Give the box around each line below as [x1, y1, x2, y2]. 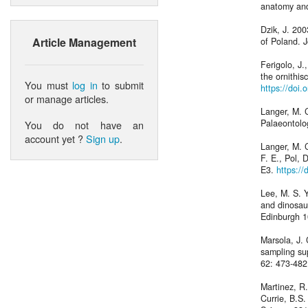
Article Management [32, 34, 136, 50]
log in [72, 77, 98, 92]
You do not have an [25, 117, 144, 132]
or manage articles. [25, 91, 109, 106]
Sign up [86, 131, 120, 146]
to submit [97, 77, 144, 92]
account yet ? [25, 131, 86, 146]
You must [25, 77, 73, 92]
